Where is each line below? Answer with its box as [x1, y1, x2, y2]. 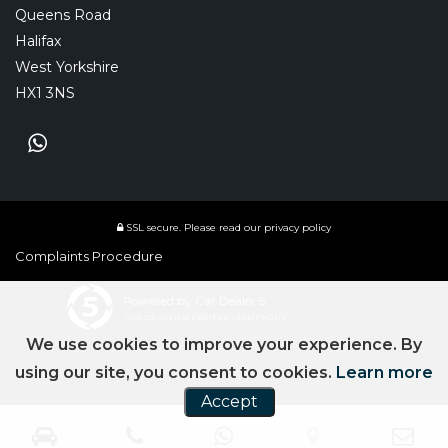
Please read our [181, 220, 264, 234]
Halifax [15, 31, 61, 50]
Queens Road [15, 5, 111, 24]
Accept [200, 392, 258, 411]
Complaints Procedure [15, 247, 163, 264]
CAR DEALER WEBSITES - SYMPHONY [125, 311, 286, 322]
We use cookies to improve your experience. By [26, 335, 422, 354]
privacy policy [264, 220, 331, 234]
